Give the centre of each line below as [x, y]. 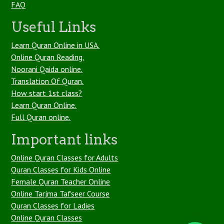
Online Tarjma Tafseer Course [60, 193]
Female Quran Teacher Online [61, 181]
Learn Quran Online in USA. [55, 45]
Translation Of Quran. [47, 81]
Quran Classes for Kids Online [61, 169]
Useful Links [54, 27]
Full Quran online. [41, 117]
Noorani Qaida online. [47, 69]
